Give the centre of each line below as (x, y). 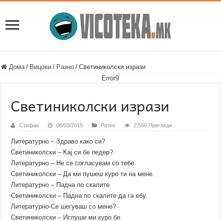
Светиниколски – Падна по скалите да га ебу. (79, 196)
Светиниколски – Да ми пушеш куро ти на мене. (83, 174)
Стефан (29, 125)
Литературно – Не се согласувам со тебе (73, 163)
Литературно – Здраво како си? (58, 141)
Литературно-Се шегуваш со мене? (64, 206)
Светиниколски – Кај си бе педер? (62, 152)
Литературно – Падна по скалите (60, 185)
